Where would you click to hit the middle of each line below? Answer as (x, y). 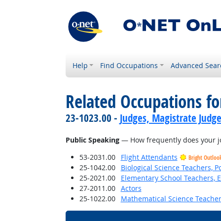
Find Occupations (129, 65)
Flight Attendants (149, 157)
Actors (131, 188)
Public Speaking (92, 140)
